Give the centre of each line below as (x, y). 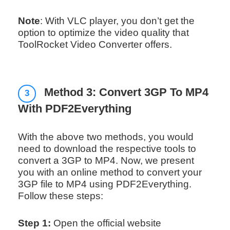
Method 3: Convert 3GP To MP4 (125, 93)
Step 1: (34, 223)
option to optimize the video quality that (103, 32)
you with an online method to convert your (110, 172)
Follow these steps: (60, 196)
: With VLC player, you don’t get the (117, 21)
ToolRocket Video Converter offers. (95, 44)
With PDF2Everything (74, 109)
